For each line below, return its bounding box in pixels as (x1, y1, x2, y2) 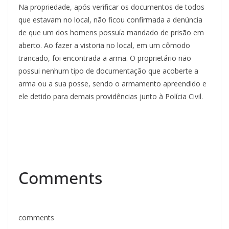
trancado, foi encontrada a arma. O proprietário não (18, 53, 191, 63)
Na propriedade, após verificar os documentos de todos (18, 2, 204, 12)
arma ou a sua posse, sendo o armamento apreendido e (18, 79, 207, 89)
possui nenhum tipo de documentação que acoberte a (18, 66, 198, 76)
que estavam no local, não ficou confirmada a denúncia (18, 15, 202, 25)
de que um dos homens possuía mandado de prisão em (18, 28, 204, 38)
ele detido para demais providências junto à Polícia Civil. (18, 91, 203, 102)
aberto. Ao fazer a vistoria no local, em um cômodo (18, 40, 190, 51)
